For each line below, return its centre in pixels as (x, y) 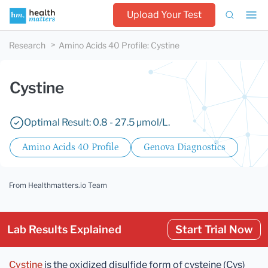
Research (27, 45)
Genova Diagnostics (185, 147)
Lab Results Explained (64, 229)
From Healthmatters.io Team (58, 185)
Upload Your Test (164, 15)
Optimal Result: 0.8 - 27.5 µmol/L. (97, 122)
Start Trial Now (214, 229)
